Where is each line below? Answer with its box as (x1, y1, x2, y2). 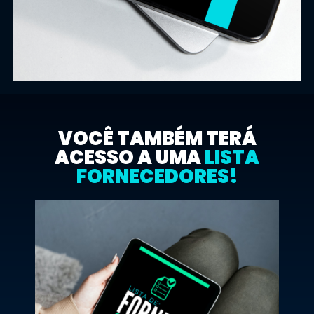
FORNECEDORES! (76, 163, 238, 189)
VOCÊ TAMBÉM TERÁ (57, 125, 257, 151)
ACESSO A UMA (55, 144, 205, 170)
